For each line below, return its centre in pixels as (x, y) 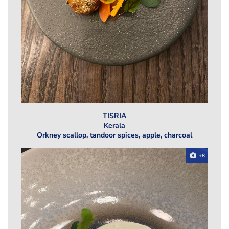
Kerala (114, 126)
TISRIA (114, 116)
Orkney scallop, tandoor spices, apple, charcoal (114, 135)
